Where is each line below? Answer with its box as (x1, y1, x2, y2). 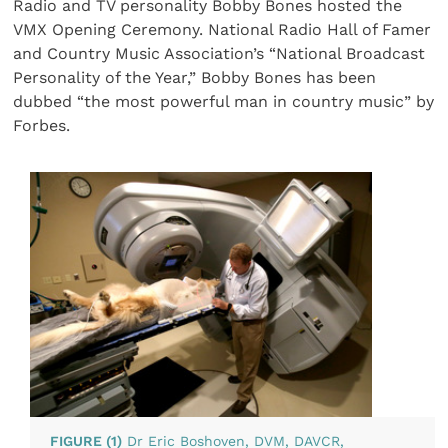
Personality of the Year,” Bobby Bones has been (13, 67, 377, 87)
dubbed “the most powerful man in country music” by (13, 91, 435, 111)
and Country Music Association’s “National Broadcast (13, 43, 426, 63)
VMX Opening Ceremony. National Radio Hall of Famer (13, 19, 432, 39)
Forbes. (13, 115, 71, 135)
